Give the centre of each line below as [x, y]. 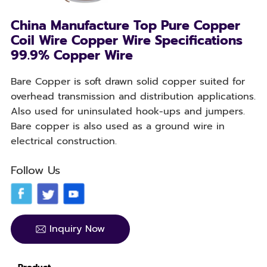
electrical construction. [63, 141]
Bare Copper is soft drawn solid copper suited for [128, 82]
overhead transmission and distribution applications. [133, 97]
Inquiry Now [77, 229]
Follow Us [35, 170]
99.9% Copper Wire [72, 56]
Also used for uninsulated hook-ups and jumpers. [128, 111]
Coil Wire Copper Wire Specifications [126, 41]
